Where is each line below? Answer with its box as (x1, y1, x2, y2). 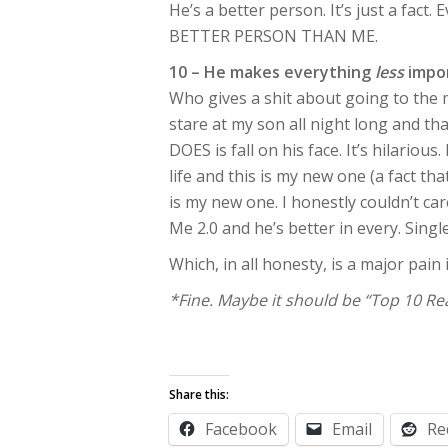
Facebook (205, 418, 277, 440)
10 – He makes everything (169, 61, 375, 83)
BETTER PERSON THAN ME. (169, 25, 378, 47)
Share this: (169, 386, 229, 403)
